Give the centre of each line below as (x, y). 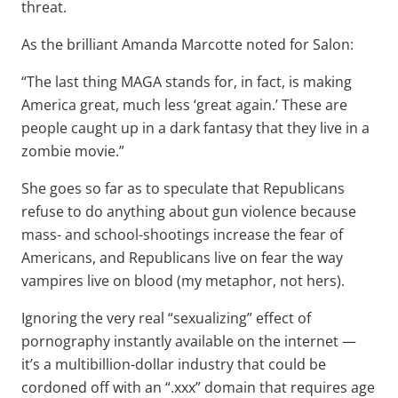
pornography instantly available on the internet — (189, 341)
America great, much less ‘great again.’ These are (184, 104)
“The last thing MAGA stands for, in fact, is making (187, 81)
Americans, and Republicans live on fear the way (182, 257)
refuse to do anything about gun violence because (189, 211)
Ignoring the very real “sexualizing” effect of (166, 318)
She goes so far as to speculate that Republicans (183, 188)
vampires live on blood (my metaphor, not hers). (183, 280)
